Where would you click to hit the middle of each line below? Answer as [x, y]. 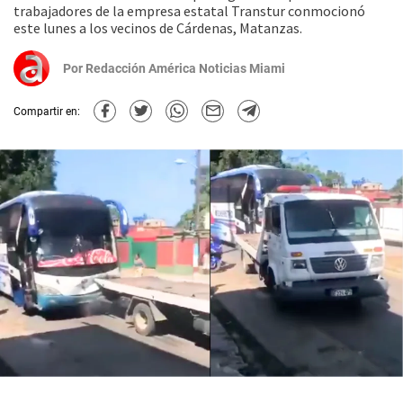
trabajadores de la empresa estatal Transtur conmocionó [189, 11]
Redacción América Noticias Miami [185, 68]
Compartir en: [47, 111]
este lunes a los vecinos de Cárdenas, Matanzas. [158, 28]
